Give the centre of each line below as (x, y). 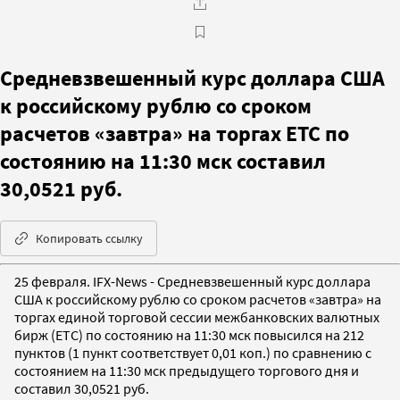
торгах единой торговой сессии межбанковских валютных (197, 317)
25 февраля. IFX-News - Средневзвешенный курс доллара (192, 281)
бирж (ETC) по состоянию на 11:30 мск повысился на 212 (189, 334)
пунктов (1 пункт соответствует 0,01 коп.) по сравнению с (193, 352)
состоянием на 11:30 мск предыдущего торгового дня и (187, 370)
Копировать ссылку (89, 238)
